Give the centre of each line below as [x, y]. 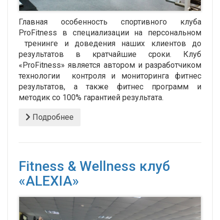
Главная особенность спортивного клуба [110, 22]
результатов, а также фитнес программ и [110, 86]
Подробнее [52, 117]
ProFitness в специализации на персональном [110, 32]
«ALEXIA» [49, 181]
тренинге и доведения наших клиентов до [110, 43]
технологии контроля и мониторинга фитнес [110, 76]
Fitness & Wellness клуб [94, 166]
